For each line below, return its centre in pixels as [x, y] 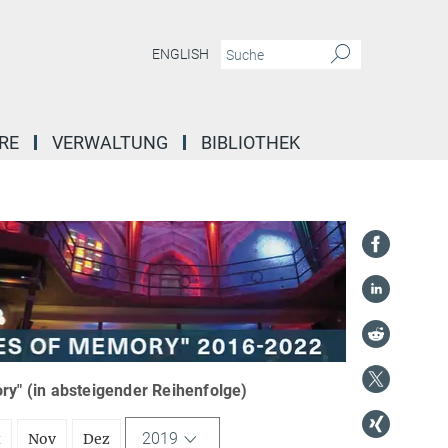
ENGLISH [180, 54]
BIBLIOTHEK [250, 142]
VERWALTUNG [110, 142]
